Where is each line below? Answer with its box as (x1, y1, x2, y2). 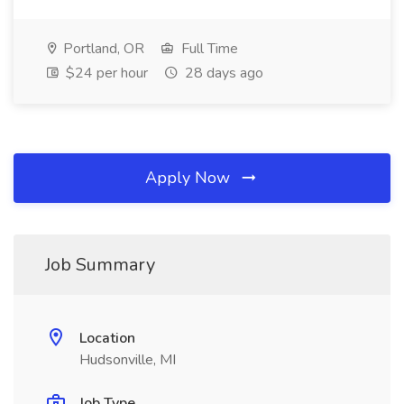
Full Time (178, 39, 238, 59)
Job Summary (45, 252, 155, 277)
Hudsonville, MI (79, 350, 176, 370)
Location (79, 328, 135, 348)
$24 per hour (62, 63, 148, 83)
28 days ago (181, 63, 263, 83)
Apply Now (145, 167, 234, 188)
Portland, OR (60, 39, 144, 59)
